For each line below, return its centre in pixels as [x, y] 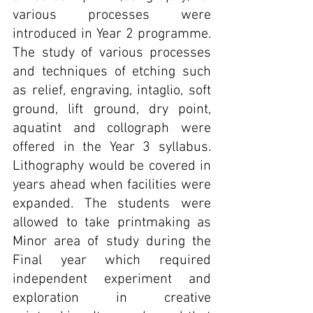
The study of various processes [112, 53]
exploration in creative [112, 298]
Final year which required [112, 261]
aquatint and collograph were [112, 129]
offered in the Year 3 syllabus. [112, 147]
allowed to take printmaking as [112, 223]
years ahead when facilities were [112, 185]
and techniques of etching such [112, 72]
